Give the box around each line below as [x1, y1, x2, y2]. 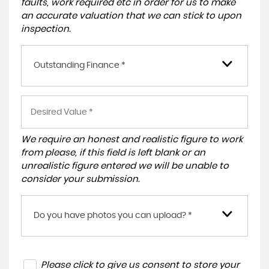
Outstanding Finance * [34, 61, 125, 70]
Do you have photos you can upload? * [34, 211, 192, 220]
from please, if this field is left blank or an [21, 148, 205, 157]
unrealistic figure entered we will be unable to [21, 162, 229, 171]
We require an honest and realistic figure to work [21, 135, 243, 144]
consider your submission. [21, 175, 140, 184]
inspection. [21, 25, 71, 34]
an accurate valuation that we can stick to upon [21, 11, 241, 20]
